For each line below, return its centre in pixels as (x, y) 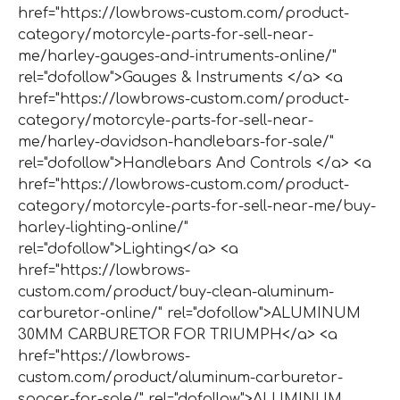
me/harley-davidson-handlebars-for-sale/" (176, 142)
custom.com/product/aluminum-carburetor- (180, 377)
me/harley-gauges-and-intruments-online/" (177, 56)
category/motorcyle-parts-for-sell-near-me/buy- (197, 206)
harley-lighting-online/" (103, 227)
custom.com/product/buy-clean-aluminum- (176, 292)
